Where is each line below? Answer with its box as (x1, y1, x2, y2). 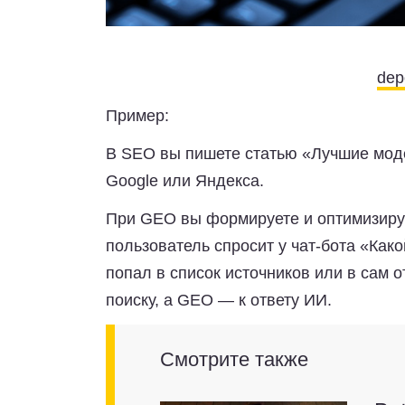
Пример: (106, 106, 169, 125)
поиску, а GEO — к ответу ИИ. (106, 290, 332, 309)
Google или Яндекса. (106, 171, 264, 190)
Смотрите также (160, 347, 308, 371)
